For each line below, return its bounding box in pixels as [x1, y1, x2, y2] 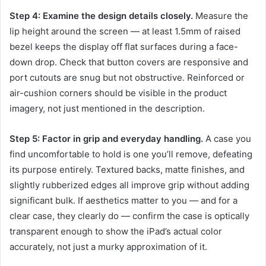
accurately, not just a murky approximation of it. [9, 241, 207, 253]
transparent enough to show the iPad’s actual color [9, 226, 222, 237]
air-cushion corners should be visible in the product [9, 87, 227, 99]
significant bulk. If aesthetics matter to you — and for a [9, 195, 237, 207]
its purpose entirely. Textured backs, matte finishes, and [9, 164, 245, 176]
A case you [203, 133, 251, 145]
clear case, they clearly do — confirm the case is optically [9, 210, 249, 222]
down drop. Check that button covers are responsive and [9, 56, 248, 68]
